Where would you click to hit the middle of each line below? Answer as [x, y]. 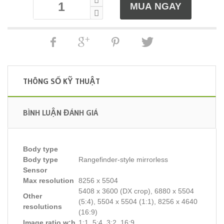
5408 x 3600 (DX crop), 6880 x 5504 [136, 191]
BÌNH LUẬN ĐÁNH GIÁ [60, 112]
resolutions [42, 206]
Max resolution [48, 180]
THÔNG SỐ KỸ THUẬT [61, 81]
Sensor [35, 170]
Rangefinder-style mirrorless [123, 159]
